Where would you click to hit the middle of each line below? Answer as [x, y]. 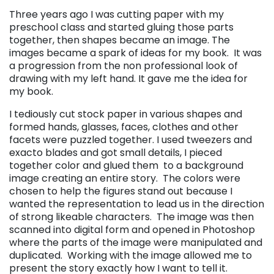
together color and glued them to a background [126, 165]
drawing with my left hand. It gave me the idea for [128, 78]
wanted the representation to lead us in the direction [137, 204]
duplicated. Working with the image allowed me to [131, 255]
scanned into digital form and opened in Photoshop [132, 229]
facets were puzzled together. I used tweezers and [131, 139]
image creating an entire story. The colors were [125, 178]
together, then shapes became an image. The [120, 40]
